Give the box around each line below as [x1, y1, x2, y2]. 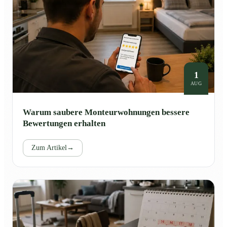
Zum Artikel [31, 143, 67, 152]
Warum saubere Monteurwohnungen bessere [23, 107, 190, 117]
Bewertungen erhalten [23, 118, 105, 128]
